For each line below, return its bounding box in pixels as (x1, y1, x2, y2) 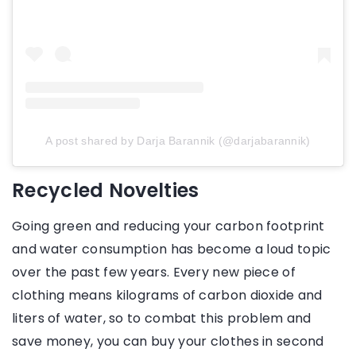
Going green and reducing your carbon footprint (12, 217, 325, 236)
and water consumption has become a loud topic (12, 240, 331, 259)
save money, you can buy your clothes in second (12, 332, 324, 351)
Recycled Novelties (12, 177, 199, 204)
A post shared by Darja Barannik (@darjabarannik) (45, 134, 311, 148)
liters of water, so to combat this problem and (12, 309, 311, 328)
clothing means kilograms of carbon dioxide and (12, 286, 323, 305)
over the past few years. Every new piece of (12, 263, 296, 282)
